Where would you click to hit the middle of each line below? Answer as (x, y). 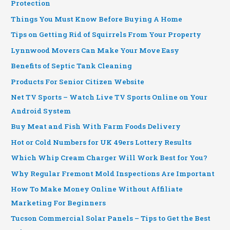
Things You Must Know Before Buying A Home (97, 19)
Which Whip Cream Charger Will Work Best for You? (109, 158)
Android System (41, 111)
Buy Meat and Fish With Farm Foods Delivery (96, 127)
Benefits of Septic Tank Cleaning (72, 66)
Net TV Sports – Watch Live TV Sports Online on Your (109, 97)
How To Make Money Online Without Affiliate (97, 189)
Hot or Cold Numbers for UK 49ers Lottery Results (101, 142)
